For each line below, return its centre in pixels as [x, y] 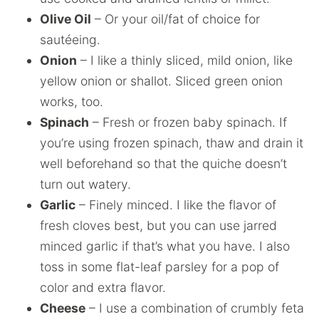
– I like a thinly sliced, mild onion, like [185, 60]
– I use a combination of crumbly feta [195, 308]
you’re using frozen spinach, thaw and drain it [172, 143]
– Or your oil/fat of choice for [176, 19]
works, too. [73, 101]
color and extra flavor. [105, 287]
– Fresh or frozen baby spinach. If [188, 122]
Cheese [63, 308]
